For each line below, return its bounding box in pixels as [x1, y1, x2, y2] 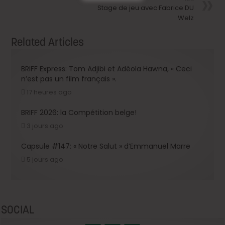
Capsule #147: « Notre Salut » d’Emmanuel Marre [21, 141, 191, 151]
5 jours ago [27, 154, 64, 164]
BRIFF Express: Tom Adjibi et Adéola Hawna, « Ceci [21, 63, 192, 74]
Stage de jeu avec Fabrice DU [97, 3, 194, 13]
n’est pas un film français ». [21, 73, 117, 84]
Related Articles [11, 34, 84, 49]
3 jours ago [27, 121, 64, 131]
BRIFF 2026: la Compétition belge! [21, 107, 137, 118]
